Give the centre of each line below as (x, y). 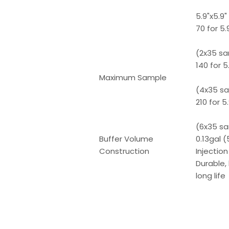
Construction (124, 151)
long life (211, 176)
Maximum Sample (133, 77)
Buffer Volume (127, 139)
